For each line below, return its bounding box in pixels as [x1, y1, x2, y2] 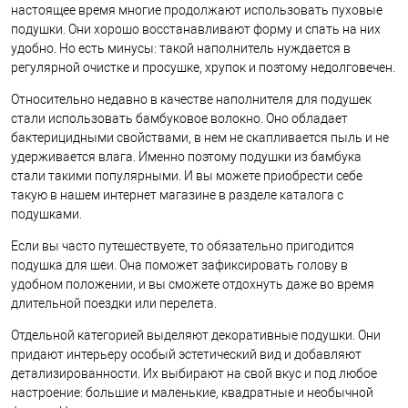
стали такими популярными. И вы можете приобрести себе [11, 168, 362, 183]
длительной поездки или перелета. [11, 296, 217, 311]
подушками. [11, 207, 82, 221]
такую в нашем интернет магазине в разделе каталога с [11, 188, 343, 202]
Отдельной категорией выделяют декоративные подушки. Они [11, 328, 381, 342]
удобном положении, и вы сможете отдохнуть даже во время [11, 277, 374, 291]
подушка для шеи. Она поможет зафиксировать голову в [11, 258, 348, 272]
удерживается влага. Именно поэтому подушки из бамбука [11, 149, 362, 164]
